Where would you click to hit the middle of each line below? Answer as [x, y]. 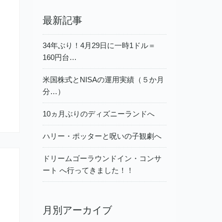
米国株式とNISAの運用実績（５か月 [103, 79]
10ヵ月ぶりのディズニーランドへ [99, 113]
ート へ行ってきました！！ [88, 170]
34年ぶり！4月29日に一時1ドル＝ [99, 45]
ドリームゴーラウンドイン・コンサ [102, 158]
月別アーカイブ [77, 210]
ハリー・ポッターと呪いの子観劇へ [102, 136]
